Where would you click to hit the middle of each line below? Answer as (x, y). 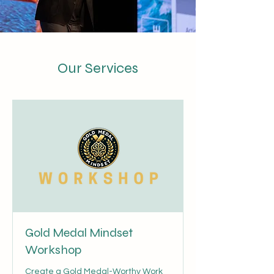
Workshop (53, 250)
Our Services (98, 68)
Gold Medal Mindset (79, 233)
